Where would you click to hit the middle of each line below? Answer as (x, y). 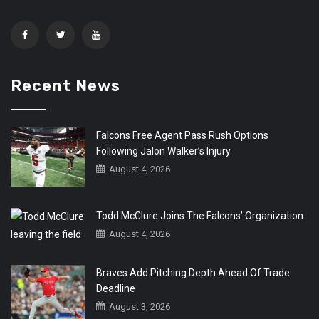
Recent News (66, 85)
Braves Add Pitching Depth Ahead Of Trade (193, 272)
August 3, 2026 (138, 306)
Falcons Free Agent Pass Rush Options (182, 135)
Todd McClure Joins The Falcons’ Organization (200, 215)
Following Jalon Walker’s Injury (163, 151)
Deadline (116, 288)
